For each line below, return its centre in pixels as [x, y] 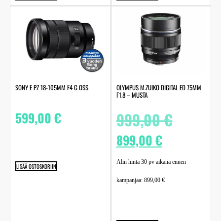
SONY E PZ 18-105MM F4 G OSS [52, 87]
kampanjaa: [130, 180]
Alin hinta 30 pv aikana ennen [151, 162]
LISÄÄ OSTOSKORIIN [36, 166]
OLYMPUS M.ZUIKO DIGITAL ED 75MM [159, 87]
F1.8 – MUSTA [132, 94]
